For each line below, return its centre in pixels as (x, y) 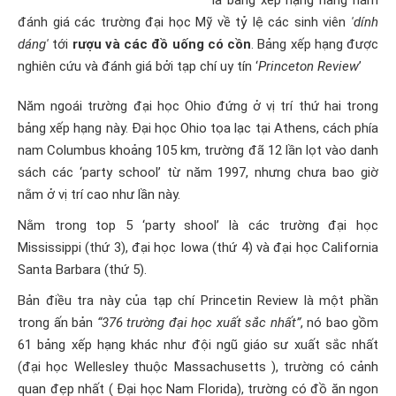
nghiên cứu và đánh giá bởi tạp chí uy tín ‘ (138, 66)
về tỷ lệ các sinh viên (282, 22)
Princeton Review (308, 66)
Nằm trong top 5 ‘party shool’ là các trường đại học (198, 225)
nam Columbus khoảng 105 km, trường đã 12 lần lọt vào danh (198, 150)
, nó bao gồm (339, 323)
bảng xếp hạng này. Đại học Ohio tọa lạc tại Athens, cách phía (198, 128)
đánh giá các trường (82, 22)
